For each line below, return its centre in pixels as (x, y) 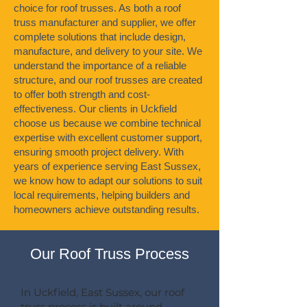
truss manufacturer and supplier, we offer (105, 22)
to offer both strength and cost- (82, 94)
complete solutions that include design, (100, 37)
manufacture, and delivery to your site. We (108, 51)
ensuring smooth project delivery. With (99, 152)
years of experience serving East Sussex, (107, 166)
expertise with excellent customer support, (108, 137)
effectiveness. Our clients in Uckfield (95, 109)
